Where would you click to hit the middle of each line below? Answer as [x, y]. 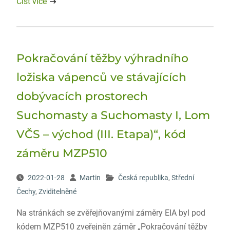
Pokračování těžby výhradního [102, 58]
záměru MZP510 [62, 153]
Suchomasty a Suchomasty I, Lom [113, 115]
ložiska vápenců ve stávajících [101, 77]
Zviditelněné [57, 191]
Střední [183, 178]
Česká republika [143, 178]
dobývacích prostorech [82, 96]
